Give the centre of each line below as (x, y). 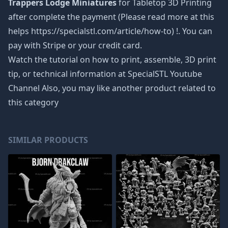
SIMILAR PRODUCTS (48, 140)
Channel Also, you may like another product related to (112, 88)
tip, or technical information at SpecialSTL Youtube (105, 74)
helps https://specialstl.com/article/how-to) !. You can (110, 31)
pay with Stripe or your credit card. (75, 45)
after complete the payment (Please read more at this (111, 17)
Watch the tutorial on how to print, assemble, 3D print (112, 60)
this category (33, 102)
